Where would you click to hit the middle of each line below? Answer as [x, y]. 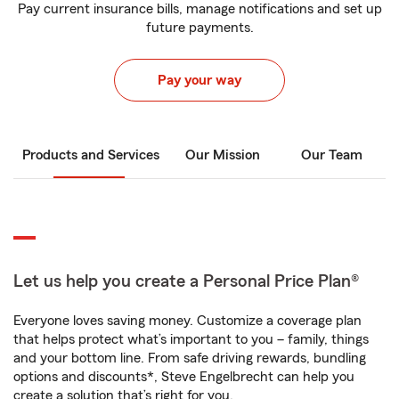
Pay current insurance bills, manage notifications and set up [199, 9]
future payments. [199, 28]
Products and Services [91, 155]
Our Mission [223, 155]
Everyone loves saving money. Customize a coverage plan [187, 321]
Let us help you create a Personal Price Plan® [186, 281]
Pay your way [199, 80]
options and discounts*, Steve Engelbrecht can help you [184, 377]
